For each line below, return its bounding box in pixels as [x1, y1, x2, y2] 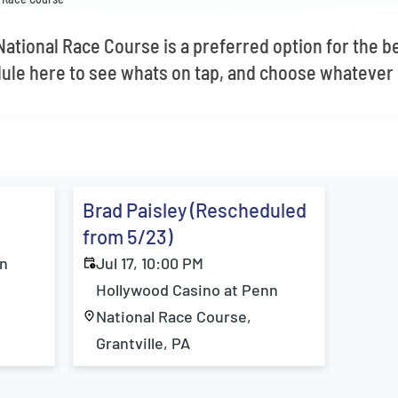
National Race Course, [96, 306, 252, 326]
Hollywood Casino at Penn [96, 280, 279, 299]
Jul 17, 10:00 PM [96, 253, 204, 273]
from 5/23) [83, 225, 173, 248]
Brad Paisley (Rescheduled [83, 198, 307, 221]
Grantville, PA [96, 333, 191, 353]
